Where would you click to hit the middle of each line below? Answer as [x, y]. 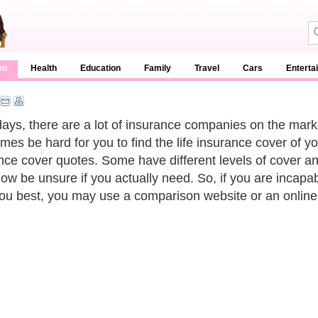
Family [158, 68]
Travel [207, 68]
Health [44, 68]
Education [100, 68]
